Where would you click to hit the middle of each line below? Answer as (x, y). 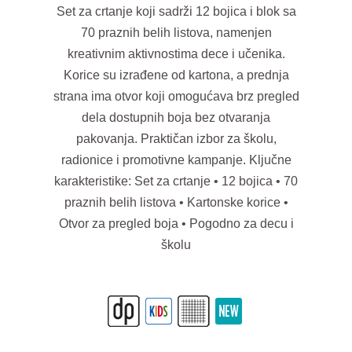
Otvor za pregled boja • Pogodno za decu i (176, 223)
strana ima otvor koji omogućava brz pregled (176, 96)
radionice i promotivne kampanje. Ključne (176, 159)
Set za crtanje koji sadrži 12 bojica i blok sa (176, 11)
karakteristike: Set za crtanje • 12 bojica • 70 (176, 181)
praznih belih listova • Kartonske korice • (176, 202)
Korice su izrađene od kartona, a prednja (176, 75)
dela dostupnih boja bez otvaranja (176, 117)
